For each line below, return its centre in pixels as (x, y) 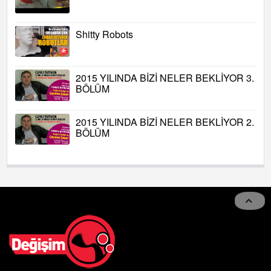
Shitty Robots (104, 34)
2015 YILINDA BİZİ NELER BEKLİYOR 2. (165, 122)
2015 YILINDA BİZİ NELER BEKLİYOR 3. (165, 78)
